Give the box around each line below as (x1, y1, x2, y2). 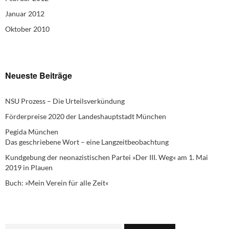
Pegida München (5, 127, 58, 136)
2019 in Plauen (5, 163, 53, 172)
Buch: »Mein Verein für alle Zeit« (5, 178, 108, 188)
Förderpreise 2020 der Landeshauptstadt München (5, 112, 166, 121)
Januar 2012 (5, 9, 44, 18)
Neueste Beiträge (5, 70, 72, 82)
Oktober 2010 (5, 25, 50, 34)
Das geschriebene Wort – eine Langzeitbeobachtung (5, 138, 169, 147)
